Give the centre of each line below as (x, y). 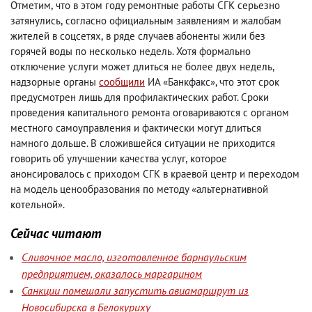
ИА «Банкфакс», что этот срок (212, 82)
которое (209, 158)
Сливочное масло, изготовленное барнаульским (134, 257)
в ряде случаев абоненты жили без (186, 36)
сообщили (122, 82)
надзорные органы (55, 82)
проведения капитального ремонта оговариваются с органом (150, 112)
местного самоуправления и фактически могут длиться (136, 128)
